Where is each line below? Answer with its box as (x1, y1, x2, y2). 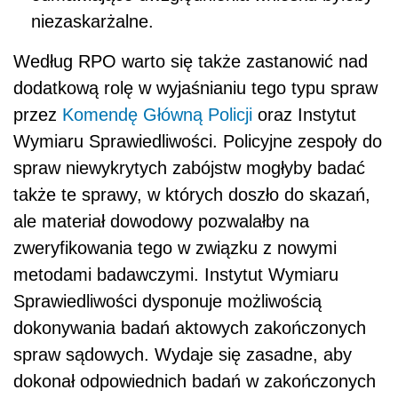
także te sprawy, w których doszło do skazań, (13, 184, 370, 204)
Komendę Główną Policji (62, 104, 252, 124)
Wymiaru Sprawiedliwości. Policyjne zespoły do (13, 131, 382, 151)
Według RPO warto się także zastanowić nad (13, 51, 368, 71)
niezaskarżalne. (31, 11, 154, 31)
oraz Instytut (252, 104, 356, 124)
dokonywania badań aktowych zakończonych (13, 317, 366, 338)
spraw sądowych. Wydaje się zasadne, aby (13, 344, 352, 364)
